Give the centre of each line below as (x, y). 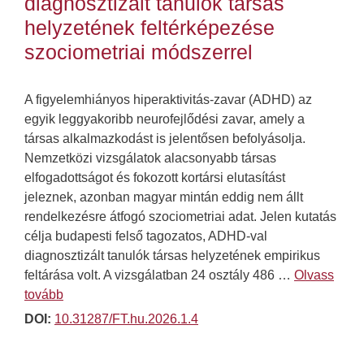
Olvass (314, 275)
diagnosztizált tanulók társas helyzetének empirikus (172, 256)
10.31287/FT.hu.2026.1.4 (126, 319)
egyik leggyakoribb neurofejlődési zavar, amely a (165, 119)
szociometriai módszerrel (139, 52)
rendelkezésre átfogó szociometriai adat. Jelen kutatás (180, 217)
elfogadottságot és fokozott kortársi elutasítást (155, 178)
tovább (44, 295)
